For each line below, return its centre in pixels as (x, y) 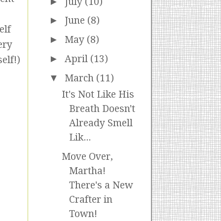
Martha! (87, 171)
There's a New (101, 185)
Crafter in (91, 200)
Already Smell (101, 123)
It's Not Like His (98, 95)
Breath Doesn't (102, 109)
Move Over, (87, 157)
